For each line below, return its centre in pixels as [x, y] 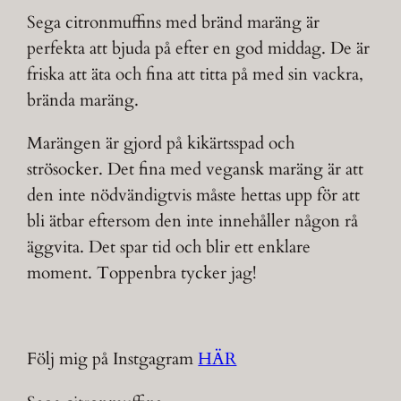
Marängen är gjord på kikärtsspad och [161, 144]
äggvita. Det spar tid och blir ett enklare [169, 247]
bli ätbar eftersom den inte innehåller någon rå [193, 222]
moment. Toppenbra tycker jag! [142, 273]
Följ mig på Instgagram [113, 359]
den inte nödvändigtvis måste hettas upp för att [194, 196]
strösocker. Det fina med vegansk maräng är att [196, 170]
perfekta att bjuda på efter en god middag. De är [199, 48]
